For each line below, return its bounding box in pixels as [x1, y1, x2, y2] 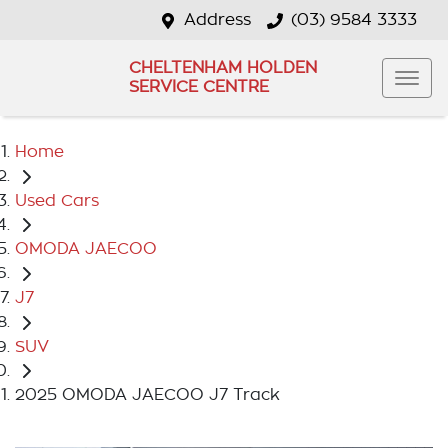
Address [184, 12, 251, 28]
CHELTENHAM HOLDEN [128, 60, 317, 76]
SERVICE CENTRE [128, 79, 269, 95]
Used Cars [15, 192, 99, 209]
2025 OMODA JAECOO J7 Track [15, 387, 280, 404]
